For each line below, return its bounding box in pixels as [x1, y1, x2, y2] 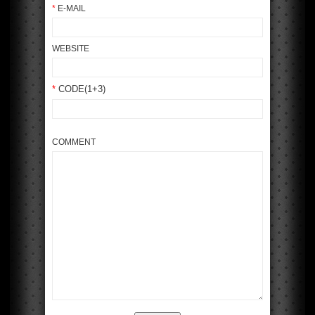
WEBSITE [52, 43, 89, 53]
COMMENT [52, 137, 96, 147]
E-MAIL [56, 4, 86, 13]
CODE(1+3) [56, 84, 105, 94]
